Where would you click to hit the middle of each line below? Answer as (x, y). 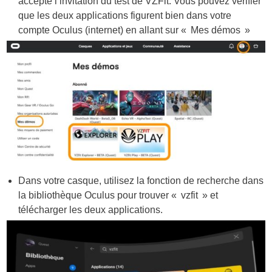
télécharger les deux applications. (91, 210)
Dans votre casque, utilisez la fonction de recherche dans (141, 181)
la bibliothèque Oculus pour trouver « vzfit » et (118, 195)
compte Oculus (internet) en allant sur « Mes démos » (134, 30)
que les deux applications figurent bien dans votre (125, 16)
